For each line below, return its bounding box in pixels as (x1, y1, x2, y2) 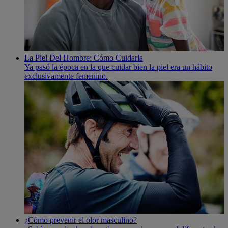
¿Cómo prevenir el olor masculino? (24, 215, 137, 224)
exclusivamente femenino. (24, 71, 108, 80)
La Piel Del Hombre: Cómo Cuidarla (24, 53, 143, 62)
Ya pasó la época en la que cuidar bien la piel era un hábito (24, 62, 212, 71)
